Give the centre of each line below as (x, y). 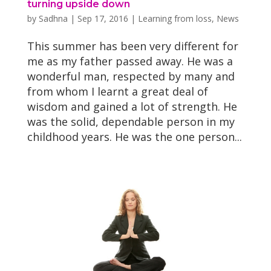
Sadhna (53, 19)
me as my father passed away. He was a (130, 61)
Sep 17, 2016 (103, 19)
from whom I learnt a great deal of (117, 92)
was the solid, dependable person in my (131, 122)
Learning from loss (175, 19)
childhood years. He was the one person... (134, 137)
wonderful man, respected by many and (131, 77)
